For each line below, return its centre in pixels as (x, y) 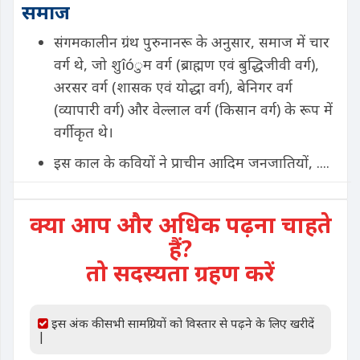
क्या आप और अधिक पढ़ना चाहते (180, 224)
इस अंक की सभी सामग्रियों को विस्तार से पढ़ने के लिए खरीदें (181, 323)
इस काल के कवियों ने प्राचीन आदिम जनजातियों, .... (192, 162)
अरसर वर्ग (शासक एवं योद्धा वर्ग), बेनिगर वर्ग (173, 87)
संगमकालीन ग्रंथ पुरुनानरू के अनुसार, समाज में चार (192, 42)
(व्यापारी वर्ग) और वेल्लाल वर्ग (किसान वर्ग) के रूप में (193, 109)
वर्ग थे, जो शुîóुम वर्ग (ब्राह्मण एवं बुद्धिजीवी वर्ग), (186, 64)
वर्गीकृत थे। (84, 132)
